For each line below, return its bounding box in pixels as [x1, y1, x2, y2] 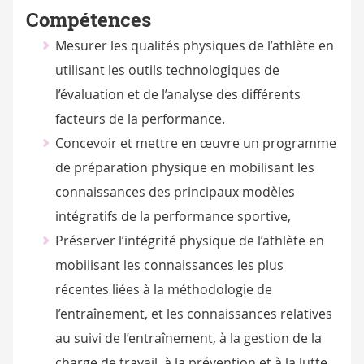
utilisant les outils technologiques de [54, 61, 279, 80]
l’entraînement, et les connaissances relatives [54, 305, 332, 323]
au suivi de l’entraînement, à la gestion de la [54, 329, 322, 348]
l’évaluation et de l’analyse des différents [54, 85, 301, 104]
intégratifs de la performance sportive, [54, 207, 291, 226]
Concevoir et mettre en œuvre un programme [54, 134, 336, 153]
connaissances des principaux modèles [54, 183, 295, 201]
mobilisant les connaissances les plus [54, 256, 284, 275]
